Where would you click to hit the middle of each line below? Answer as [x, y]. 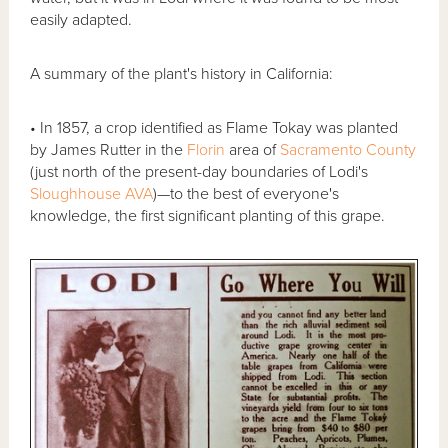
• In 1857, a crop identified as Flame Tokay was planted [214, 127]
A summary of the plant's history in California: [182, 73]
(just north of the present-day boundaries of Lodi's [199, 171]
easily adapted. [81, 19]
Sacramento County [348, 149]
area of [255, 149]
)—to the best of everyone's [246, 193]
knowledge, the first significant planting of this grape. [208, 215]
